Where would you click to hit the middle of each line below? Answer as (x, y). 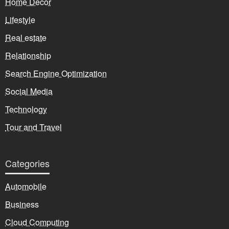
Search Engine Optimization (56, 73)
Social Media (29, 91)
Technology (26, 109)
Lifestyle (20, 19)
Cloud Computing (37, 222)
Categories (27, 163)
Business (22, 204)
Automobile (26, 186)
